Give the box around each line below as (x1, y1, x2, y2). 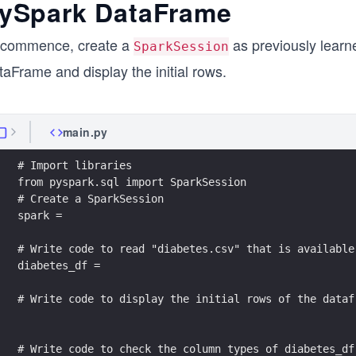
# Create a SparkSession (17, 192, 164, 205)
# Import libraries (17, 158, 132, 172)
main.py (63, 124, 108, 140)
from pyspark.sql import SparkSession (17, 175, 246, 188)
